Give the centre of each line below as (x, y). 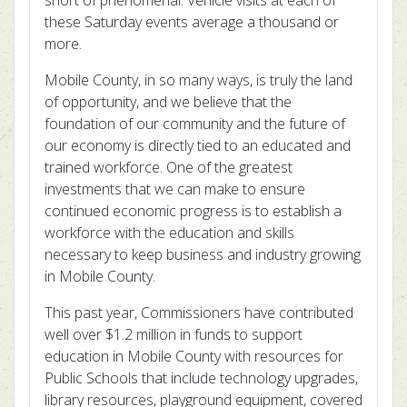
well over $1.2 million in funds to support (174, 334)
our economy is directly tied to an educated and (198, 145)
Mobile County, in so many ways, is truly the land (199, 80)
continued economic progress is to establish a (193, 211)
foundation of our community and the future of (195, 124)
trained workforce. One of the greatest (169, 167)
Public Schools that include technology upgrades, (201, 378)
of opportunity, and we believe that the (168, 102)
